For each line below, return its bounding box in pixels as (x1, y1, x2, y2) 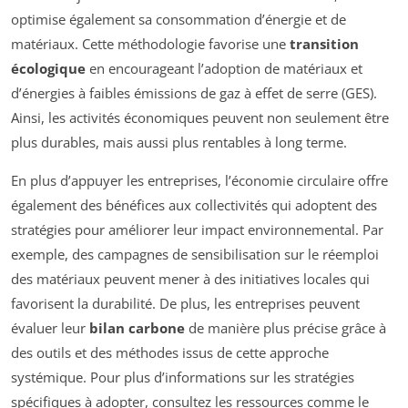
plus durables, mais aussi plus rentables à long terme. (11, 132, 347, 151)
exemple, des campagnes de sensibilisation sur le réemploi (11, 244, 379, 263)
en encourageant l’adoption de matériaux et (86, 58, 362, 77)
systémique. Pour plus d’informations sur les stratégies (11, 367, 354, 386)
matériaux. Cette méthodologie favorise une (11, 34, 290, 53)
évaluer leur (11, 318, 89, 337)
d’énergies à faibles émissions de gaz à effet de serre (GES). (11, 83, 377, 102)
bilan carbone (89, 318, 185, 337)
